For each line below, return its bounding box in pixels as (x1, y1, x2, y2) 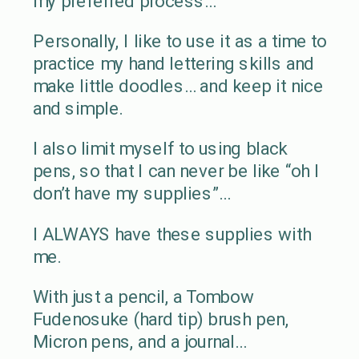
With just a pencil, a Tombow (32, 285, 254, 308)
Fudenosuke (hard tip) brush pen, (32, 308, 288, 330)
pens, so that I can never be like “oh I (32, 160, 320, 182)
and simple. (32, 97, 123, 119)
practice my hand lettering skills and (32, 52, 314, 75)
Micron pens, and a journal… (32, 330, 246, 353)
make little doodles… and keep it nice (32, 75, 324, 97)
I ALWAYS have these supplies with (32, 223, 311, 245)
